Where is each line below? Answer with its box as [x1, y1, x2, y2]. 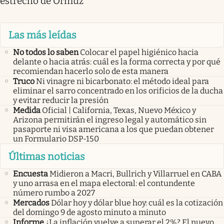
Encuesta [13, 168, 48, 178]
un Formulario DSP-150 [13, 134, 99, 144]
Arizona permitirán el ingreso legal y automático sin [13, 115, 206, 125]
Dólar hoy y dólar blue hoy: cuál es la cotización [51, 197, 223, 207]
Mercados [13, 197, 49, 207]
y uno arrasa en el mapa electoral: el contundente [13, 178, 195, 188]
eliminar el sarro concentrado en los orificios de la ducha [13, 86, 223, 96]
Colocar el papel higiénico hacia [80, 47, 198, 57]
